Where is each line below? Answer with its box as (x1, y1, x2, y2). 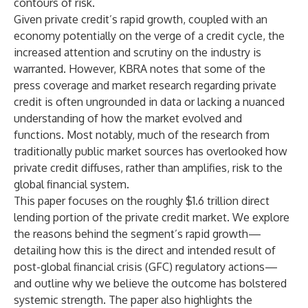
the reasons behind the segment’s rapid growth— (14, 227, 261, 241)
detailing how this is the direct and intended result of (14, 243, 276, 257)
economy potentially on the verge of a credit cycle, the (14, 29, 285, 43)
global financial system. (14, 177, 129, 191)
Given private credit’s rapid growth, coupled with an (14, 12, 267, 26)
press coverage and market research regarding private (14, 78, 276, 92)
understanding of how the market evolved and (14, 111, 242, 125)
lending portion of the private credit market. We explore (14, 210, 289, 224)
